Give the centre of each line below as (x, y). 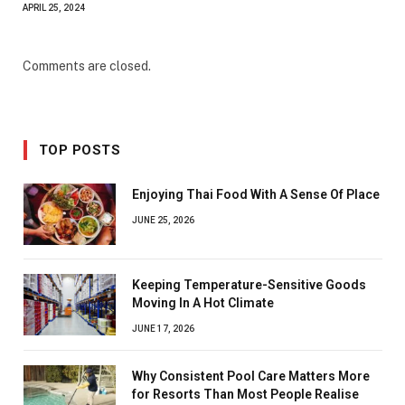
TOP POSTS (80, 150)
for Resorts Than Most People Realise (245, 394)
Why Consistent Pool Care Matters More (251, 376)
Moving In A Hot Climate (203, 302)
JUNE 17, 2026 (163, 328)
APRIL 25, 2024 (54, 7)
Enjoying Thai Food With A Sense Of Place (256, 194)
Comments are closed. (87, 66)
